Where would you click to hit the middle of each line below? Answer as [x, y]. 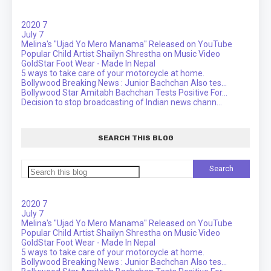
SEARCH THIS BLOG [135, 138]
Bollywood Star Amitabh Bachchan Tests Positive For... [124, 92]
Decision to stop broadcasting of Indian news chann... [122, 102]
